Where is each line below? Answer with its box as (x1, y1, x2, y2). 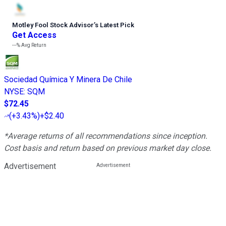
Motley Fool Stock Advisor (12, 21, 94, 29)
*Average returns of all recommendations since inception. (4, 131, 207, 141)
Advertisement (4, 161, 56, 172)
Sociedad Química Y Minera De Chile (4, 75, 132, 85)
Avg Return (20, 42, 46, 48)
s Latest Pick (95, 21, 134, 29)
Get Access (12, 30, 56, 40)
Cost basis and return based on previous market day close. (4, 143, 211, 153)
